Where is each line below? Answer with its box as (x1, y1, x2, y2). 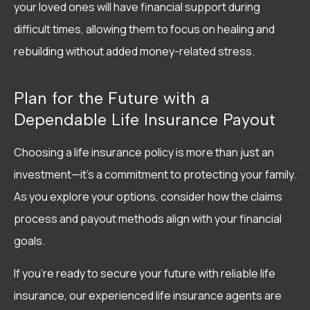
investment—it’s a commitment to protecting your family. (14, 167, 296, 183)
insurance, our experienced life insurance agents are (14, 287, 282, 303)
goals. (14, 233, 45, 249)
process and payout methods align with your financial (14, 211, 282, 227)
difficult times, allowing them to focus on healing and (14, 21, 275, 37)
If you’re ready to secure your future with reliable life (14, 265, 275, 281)
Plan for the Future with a (14, 88, 210, 109)
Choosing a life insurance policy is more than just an (14, 145, 274, 161)
